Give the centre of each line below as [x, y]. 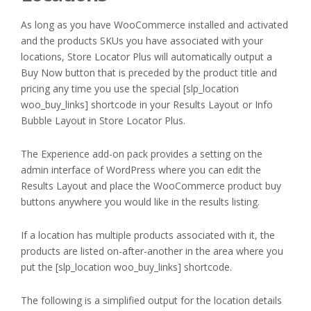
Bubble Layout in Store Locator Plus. [103, 121]
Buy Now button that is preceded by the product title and [149, 73]
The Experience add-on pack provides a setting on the [142, 154]
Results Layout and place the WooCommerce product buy [151, 186]
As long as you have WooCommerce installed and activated [154, 25]
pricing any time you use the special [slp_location [130, 89]
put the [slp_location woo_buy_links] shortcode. [126, 267]
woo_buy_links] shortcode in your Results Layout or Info [147, 105]
